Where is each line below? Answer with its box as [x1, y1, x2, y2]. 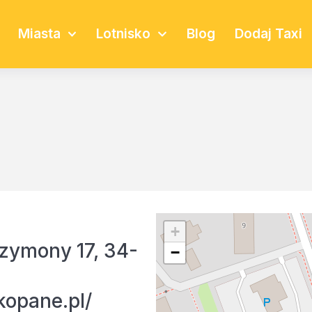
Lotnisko [96, 25, 151, 42]
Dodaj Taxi [234, 25, 302, 42]
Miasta [18, 25, 61, 42]
